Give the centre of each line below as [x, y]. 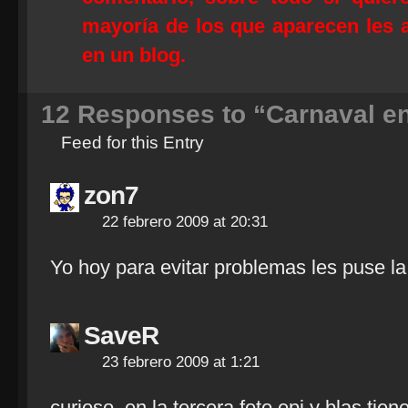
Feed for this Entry [133, 143]
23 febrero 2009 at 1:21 [181, 362]
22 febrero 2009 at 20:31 [185, 222]
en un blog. [134, 55]
